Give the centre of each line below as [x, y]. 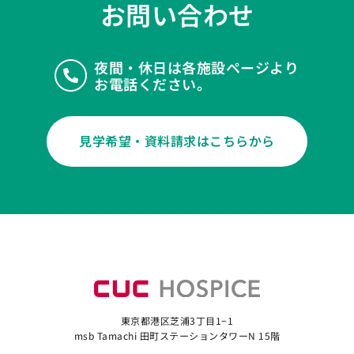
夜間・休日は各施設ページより [196, 67]
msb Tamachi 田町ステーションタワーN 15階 [177, 335]
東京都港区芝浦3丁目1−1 [177, 320]
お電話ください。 [153, 83]
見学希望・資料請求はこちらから [177, 140]
